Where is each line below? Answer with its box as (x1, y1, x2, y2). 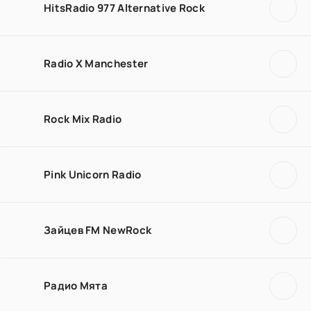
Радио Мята (44, 278, 108, 293)
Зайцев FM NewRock (44, 222, 152, 237)
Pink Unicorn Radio (44, 167, 142, 182)
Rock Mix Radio (44, 111, 122, 126)
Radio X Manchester (44, 56, 149, 71)
